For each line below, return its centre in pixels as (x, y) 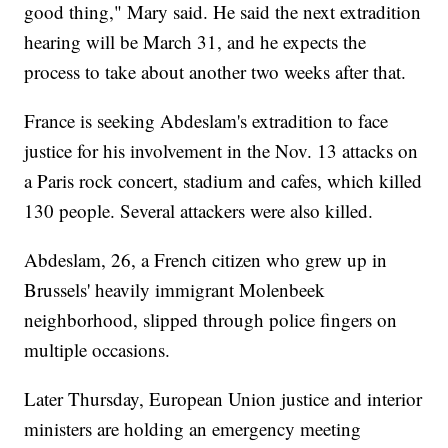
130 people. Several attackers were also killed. (199, 211)
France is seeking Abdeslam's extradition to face (206, 121)
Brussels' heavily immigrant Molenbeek (175, 290)
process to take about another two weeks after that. (215, 72)
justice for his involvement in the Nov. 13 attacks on (221, 151)
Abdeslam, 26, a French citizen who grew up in (206, 260)
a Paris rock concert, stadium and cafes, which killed (223, 181)
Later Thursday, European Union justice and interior (223, 399)
